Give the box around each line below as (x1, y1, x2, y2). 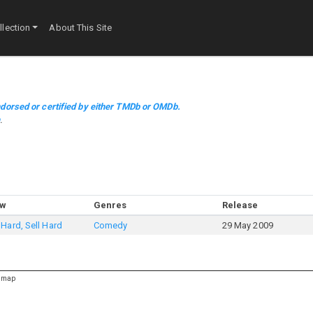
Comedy (93, 220, 128, 231)
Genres (93, 200, 127, 210)
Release (221, 200, 259, 210)
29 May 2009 (221, 220, 273, 231)
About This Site (49, 22, 112, 34)
